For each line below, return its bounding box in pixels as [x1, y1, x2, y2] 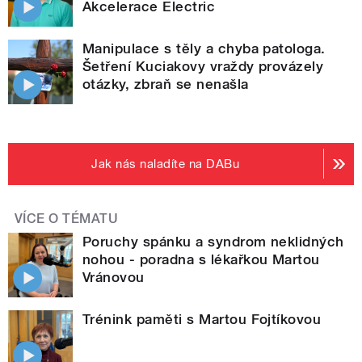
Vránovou [82, 268, 145, 285]
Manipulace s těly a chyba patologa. [82, 40, 326, 57]
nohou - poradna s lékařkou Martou [82, 250, 320, 267]
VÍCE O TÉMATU [15, 210, 119, 226]
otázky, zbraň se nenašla [82, 75, 249, 92]
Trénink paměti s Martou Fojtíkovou [82, 310, 322, 327]
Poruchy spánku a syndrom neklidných [82, 233, 344, 250]
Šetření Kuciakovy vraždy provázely [82, 57, 324, 74]
